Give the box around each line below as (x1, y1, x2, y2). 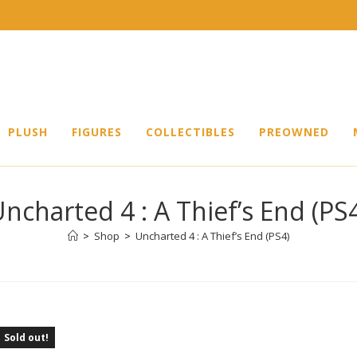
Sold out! (4, 331, 49, 344)
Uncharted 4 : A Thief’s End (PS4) (135, 229, 289, 243)
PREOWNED (259, 124, 329, 139)
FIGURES (72, 124, 122, 139)
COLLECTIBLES (146, 124, 235, 139)
